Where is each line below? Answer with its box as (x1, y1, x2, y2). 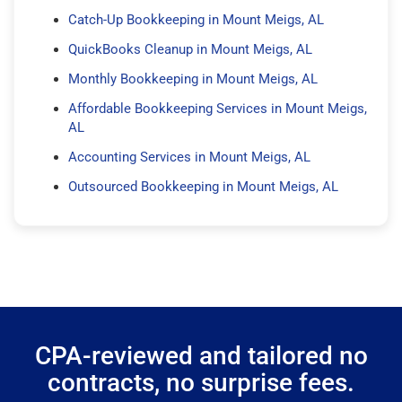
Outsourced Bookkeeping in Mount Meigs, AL (68, 178, 338, 195)
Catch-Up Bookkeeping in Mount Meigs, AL (68, 11, 324, 28)
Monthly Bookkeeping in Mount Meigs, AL (68, 70, 318, 87)
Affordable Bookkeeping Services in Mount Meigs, (68, 100, 367, 117)
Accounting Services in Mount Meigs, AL (68, 148, 310, 165)
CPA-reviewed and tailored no (34, 340, 368, 371)
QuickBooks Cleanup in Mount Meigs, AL (68, 40, 312, 57)
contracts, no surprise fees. (48, 367, 354, 398)
